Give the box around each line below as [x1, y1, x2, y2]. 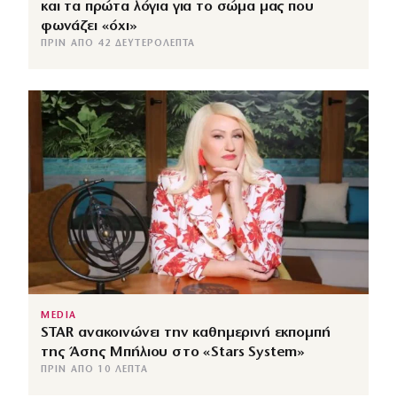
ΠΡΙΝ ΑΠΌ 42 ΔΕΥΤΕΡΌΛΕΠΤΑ [41, 38, 196, 49]
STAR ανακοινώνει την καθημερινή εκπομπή [41, 324, 331, 340]
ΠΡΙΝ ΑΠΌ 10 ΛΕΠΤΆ [41, 364, 148, 375]
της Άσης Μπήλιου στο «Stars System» [41, 344, 306, 360]
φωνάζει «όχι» [41, 18, 137, 34]
